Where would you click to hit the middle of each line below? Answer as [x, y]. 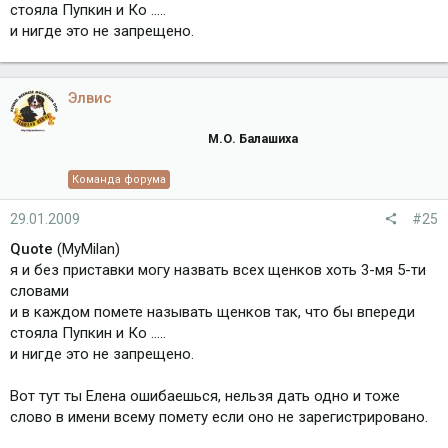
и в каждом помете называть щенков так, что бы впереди [212, 311]
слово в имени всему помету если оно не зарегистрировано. [219, 416]
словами [39, 290]
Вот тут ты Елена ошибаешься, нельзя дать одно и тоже [205, 395]
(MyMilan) [86, 248]
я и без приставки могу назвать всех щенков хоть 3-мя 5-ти [218, 269]
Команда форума [119, 179]
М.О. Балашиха [253, 138]
